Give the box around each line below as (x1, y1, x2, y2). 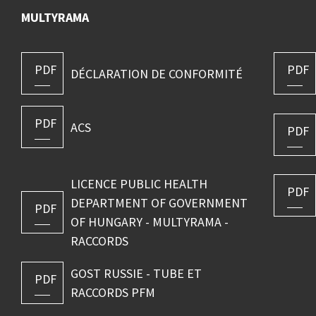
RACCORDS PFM (70, 284, 155, 301)
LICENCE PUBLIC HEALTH (70, 176, 207, 193)
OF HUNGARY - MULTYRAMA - (70, 214, 229, 231)
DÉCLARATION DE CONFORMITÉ (70, 65, 243, 82)
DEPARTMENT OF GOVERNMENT (70, 195, 248, 212)
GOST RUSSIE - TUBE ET (70, 265, 202, 282)
